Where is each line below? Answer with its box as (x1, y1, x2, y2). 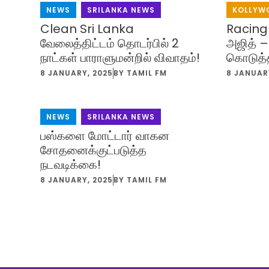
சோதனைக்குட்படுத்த (40, 141, 147, 159)
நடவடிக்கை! (40, 156, 101, 173)
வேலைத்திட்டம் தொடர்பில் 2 (40, 34, 180, 52)
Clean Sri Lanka (40, 20, 134, 37)
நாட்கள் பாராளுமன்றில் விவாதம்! (40, 49, 201, 66)
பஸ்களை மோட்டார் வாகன (40, 127, 170, 144)
